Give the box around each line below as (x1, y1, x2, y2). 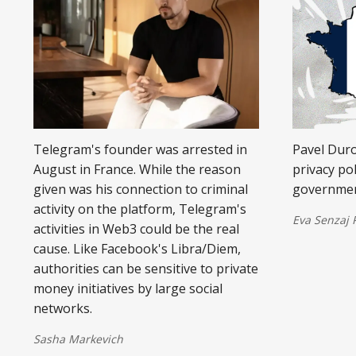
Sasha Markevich (33, 331, 123, 346)
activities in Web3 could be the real (33, 219, 239, 238)
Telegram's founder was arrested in (33, 140, 247, 158)
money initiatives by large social (33, 279, 222, 297)
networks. (33, 299, 92, 317)
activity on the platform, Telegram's (33, 199, 246, 218)
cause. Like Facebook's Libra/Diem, (33, 239, 241, 257)
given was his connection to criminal (33, 180, 248, 198)
